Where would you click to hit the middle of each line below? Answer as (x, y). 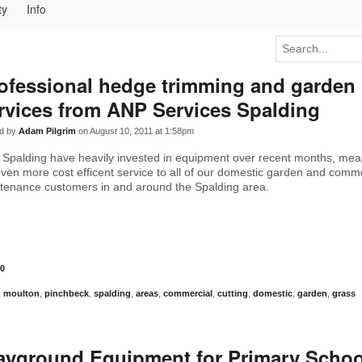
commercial (188, 293)
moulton (21, 293)
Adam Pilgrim (47, 131)
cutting (233, 293)
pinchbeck (67, 293)
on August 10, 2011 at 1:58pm (135, 131)
